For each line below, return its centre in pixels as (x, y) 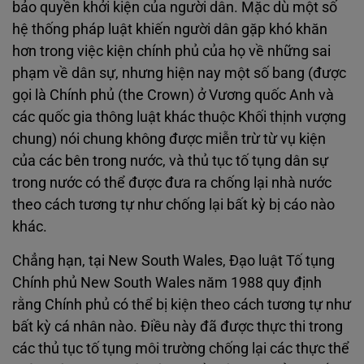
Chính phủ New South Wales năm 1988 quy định (167, 282)
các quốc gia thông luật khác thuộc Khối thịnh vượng (179, 117)
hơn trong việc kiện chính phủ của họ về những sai (171, 51)
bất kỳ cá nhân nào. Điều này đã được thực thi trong (178, 326)
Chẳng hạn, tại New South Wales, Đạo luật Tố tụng (173, 260)
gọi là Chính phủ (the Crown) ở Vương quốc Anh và (173, 95)
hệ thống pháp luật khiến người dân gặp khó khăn (170, 29)
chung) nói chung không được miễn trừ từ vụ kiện (169, 139)
